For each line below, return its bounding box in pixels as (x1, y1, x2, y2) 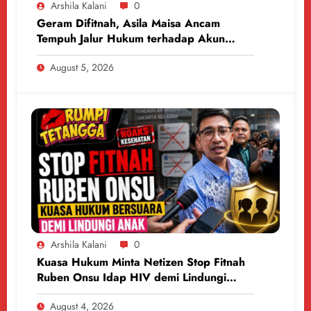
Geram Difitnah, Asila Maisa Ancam (37, 15, 220, 31)
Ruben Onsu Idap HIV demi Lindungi (37, 269, 226, 285)
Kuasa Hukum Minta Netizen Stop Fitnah (37, 253, 245, 270)
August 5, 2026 (50, 60, 114, 74)
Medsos (37, 45, 76, 62)
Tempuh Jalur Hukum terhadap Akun (37, 30, 225, 47)
